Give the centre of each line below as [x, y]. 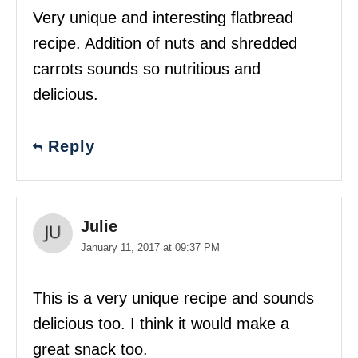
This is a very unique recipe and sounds [173, 298]
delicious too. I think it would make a [161, 323]
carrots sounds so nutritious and [147, 68]
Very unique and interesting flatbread [163, 17]
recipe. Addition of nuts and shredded [165, 43]
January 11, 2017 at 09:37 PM [150, 247]
